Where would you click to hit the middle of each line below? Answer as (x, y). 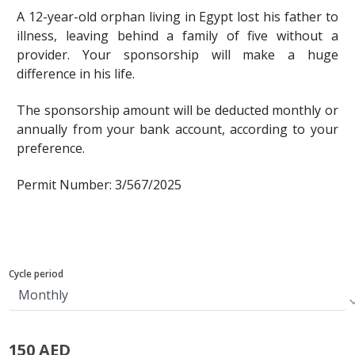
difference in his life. (76, 73)
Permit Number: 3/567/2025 (99, 184)
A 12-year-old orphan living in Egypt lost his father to (177, 16)
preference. (51, 148)
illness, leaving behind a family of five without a (177, 35)
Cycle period (36, 273)
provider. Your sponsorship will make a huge (177, 54)
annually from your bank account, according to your (177, 129)
